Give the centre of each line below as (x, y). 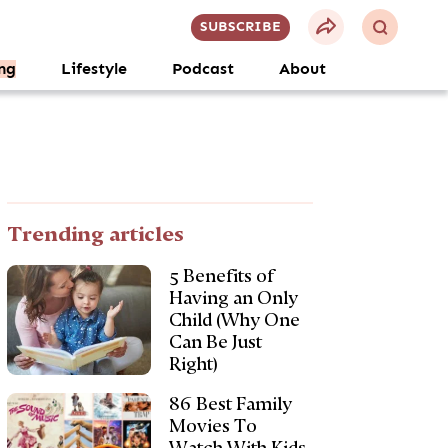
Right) (193, 364)
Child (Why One (234, 320)
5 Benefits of (221, 276)
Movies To (212, 426)
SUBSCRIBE (240, 26)
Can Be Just (215, 342)
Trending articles (96, 234)
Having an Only (233, 298)
